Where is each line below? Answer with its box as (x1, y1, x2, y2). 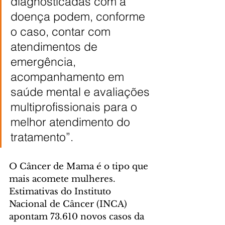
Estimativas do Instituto (9, 186, 114, 197)
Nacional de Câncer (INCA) (9, 199, 130, 209)
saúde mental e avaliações (11, 84, 153, 99)
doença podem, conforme (11, 9, 148, 24)
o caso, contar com (11, 24, 114, 39)
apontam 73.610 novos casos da (9, 211, 147, 222)
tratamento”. (11, 130, 73, 144)
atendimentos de (11, 39, 100, 54)
